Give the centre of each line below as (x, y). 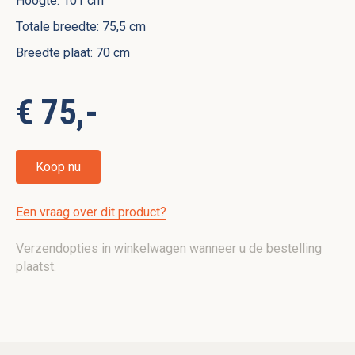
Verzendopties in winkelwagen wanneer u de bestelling (169, 248)
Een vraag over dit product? (91, 212)
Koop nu (58, 167)
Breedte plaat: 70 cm (73, 53)
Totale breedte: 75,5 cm (81, 27)
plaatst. (36, 266)
